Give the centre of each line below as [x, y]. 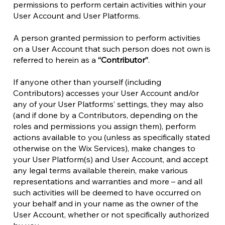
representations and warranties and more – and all [108, 181]
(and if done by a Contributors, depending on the [105, 115]
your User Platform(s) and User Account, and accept [111, 159]
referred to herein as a [55, 60]
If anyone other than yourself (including [87, 82]
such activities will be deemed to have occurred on [107, 192]
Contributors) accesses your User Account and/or [106, 93]
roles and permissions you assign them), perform [104, 126]
